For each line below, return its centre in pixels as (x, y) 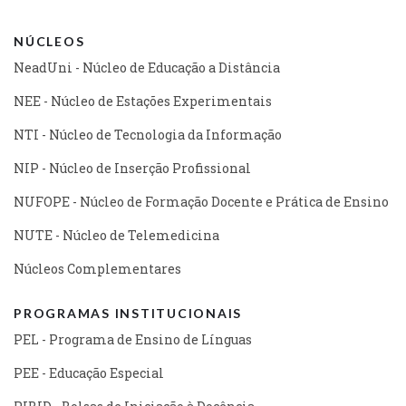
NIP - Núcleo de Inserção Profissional (132, 168)
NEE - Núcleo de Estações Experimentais (143, 101)
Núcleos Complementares (97, 268)
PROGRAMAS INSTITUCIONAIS (128, 313)
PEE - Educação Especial (89, 372)
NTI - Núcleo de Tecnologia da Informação (148, 134)
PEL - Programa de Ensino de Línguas (133, 339)
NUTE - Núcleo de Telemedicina (116, 235)
